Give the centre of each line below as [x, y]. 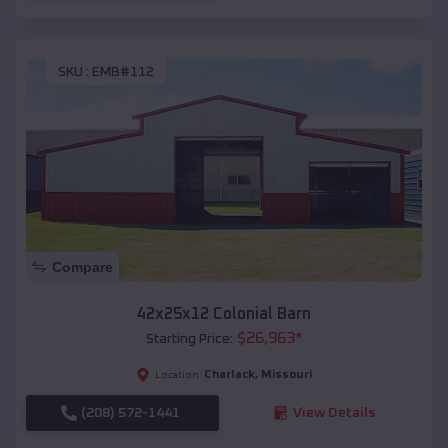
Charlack [229, 374]
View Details [333, 412]
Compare [82, 266]
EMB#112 [123, 72]
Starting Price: [189, 338]
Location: [178, 374]
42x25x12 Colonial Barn [224, 313]
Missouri [286, 374]
